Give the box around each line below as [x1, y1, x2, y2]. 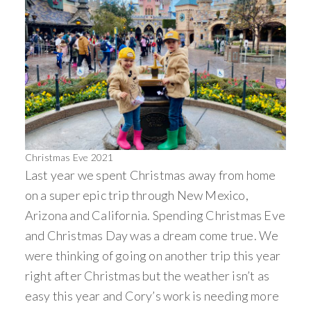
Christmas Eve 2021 [24, 151, 114, 163]
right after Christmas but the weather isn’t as [24, 267, 270, 283]
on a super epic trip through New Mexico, [24, 187, 249, 203]
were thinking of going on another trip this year [24, 247, 281, 263]
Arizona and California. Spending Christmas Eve [24, 207, 286, 223]
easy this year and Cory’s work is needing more [24, 287, 280, 303]
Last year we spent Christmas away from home [24, 167, 276, 183]
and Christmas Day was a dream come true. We [24, 227, 279, 243]
